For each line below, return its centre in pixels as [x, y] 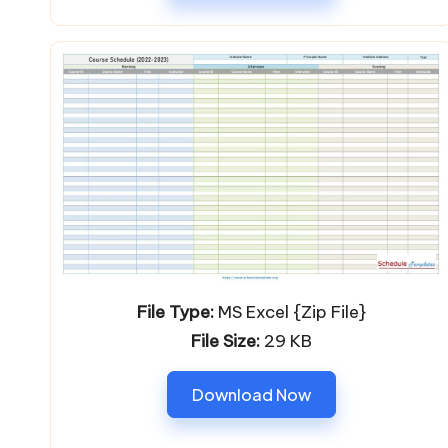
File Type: [175, 311]
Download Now [251, 394]
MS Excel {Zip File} [289, 311]
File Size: [225, 340]
